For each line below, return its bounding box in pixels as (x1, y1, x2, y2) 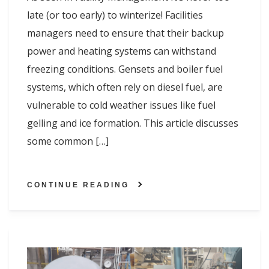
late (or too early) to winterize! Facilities (27, 8, 203, 22)
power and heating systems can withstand (27, 44, 216, 58)
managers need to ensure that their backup (27, 26, 224, 40)
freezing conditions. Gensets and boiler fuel (27, 62, 223, 76)
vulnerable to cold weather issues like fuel (27, 98, 216, 112)
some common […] (27, 134, 109, 148)
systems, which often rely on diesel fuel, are (27, 80, 223, 94)
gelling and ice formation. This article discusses (27, 116, 238, 130)
